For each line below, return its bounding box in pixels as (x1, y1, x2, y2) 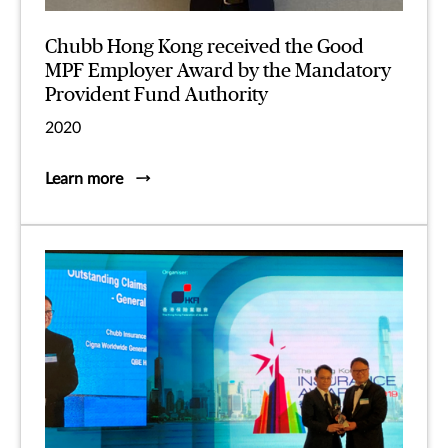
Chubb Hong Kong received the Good (45, 37, 364, 58)
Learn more (45, 171, 123, 188)
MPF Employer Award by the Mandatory (45, 61, 391, 82)
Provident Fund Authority (45, 85, 268, 106)
